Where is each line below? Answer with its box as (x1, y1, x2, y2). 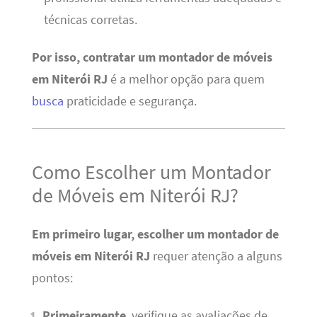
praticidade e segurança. (63, 93, 197, 109)
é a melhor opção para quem (107, 71, 265, 87)
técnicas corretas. (43, 11, 137, 28)
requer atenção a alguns (149, 248, 282, 264)
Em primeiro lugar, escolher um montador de (31, 226, 279, 242)
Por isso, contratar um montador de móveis (31, 50, 272, 65)
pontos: (31, 270, 73, 286)
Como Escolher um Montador (31, 159, 271, 185)
